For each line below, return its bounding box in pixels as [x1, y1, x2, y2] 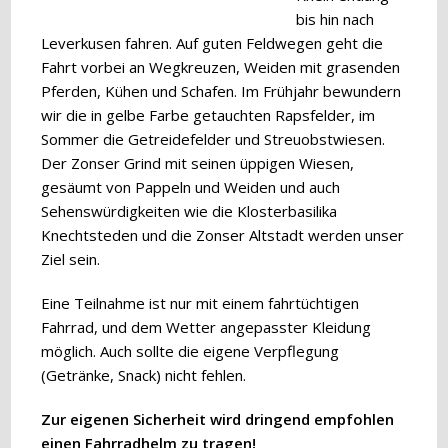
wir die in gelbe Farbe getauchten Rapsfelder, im [41, 105, 376, 125]
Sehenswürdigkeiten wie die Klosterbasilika [41, 201, 338, 221]
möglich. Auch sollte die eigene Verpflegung [41, 341, 340, 361]
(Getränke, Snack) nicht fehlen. [41, 365, 247, 385]
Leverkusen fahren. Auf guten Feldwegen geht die [41, 33, 384, 53]
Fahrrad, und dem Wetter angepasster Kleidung [41, 317, 372, 337]
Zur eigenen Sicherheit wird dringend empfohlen [41, 409, 395, 429]
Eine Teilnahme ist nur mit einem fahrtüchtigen [41, 293, 360, 313]
